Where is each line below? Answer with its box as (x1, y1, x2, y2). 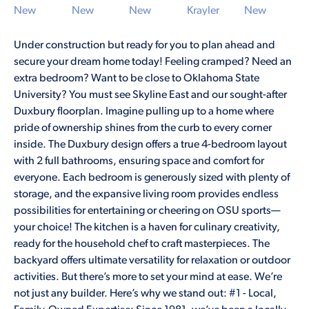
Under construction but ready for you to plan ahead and (14, 39, 275, 51)
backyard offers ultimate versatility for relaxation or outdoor (14, 255, 290, 266)
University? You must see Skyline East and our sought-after (14, 89, 287, 101)
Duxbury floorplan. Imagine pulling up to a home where (14, 106, 274, 117)
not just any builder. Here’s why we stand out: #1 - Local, (14, 288, 277, 299)
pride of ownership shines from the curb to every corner (14, 122, 272, 134)
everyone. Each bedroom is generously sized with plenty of (14, 172, 290, 183)
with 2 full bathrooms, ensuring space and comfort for (14, 155, 264, 167)
